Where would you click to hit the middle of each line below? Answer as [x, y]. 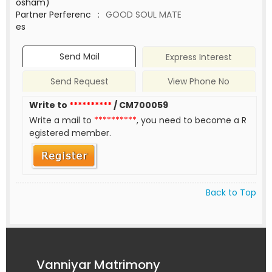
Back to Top [231, 192]
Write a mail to [62, 121]
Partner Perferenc [53, 15]
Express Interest [199, 57]
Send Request [79, 82]
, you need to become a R [192, 121]
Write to [49, 105]
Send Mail [79, 57]
